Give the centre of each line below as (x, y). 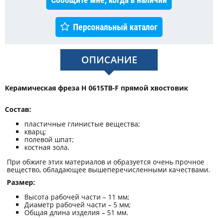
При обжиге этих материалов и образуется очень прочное (106, 162)
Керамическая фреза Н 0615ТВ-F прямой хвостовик (97, 88)
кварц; (35, 132)
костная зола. (47, 147)
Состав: (18, 109)
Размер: (21, 182)
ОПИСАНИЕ (109, 60)
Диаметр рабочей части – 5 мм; (78, 205)
